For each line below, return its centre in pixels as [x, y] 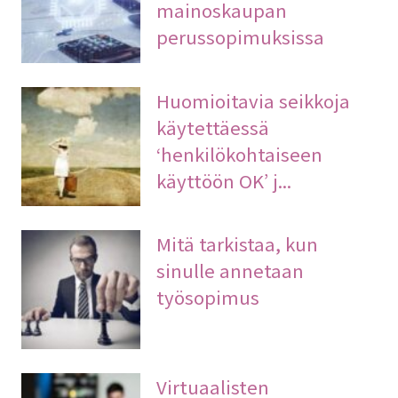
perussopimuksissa [241, 37]
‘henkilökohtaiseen [240, 153]
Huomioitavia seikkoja [254, 100]
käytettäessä [213, 127]
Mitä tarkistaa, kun [238, 243]
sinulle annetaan [231, 270]
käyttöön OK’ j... [224, 180]
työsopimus [208, 296]
